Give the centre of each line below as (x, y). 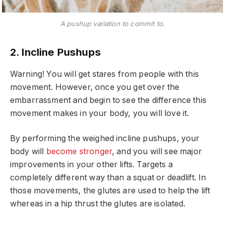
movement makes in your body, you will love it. (100, 113)
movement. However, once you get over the (95, 87)
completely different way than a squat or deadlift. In (108, 178)
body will (28, 152)
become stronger (79, 152)
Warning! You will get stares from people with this (104, 74)
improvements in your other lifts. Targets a (91, 165)
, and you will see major (157, 152)
